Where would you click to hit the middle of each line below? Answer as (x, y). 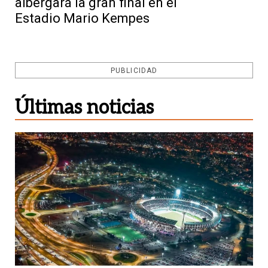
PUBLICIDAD (134, 70)
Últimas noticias (84, 107)
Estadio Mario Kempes (82, 18)
